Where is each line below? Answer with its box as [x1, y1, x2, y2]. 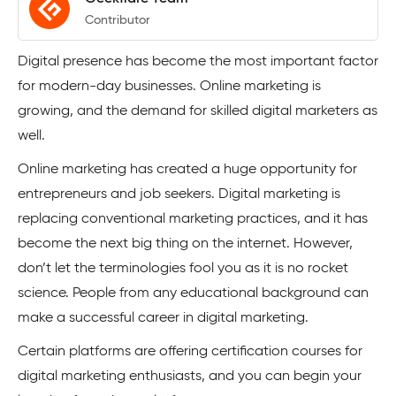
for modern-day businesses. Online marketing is [18, 80, 321, 94]
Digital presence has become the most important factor [18, 55, 378, 69]
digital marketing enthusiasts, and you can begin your [18, 369, 362, 384]
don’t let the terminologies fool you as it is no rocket [18, 262, 348, 276]
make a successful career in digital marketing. [18, 311, 308, 325]
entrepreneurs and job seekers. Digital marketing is [18, 187, 340, 202]
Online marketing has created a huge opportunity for [18, 163, 357, 177]
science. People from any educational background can [18, 286, 369, 301]
